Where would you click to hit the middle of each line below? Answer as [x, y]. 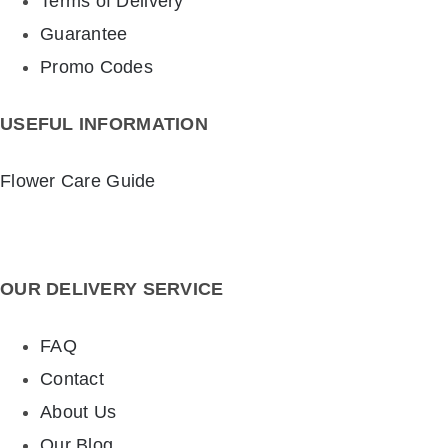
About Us [78, 412]
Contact [72, 379]
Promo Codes [96, 67]
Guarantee [84, 34]
